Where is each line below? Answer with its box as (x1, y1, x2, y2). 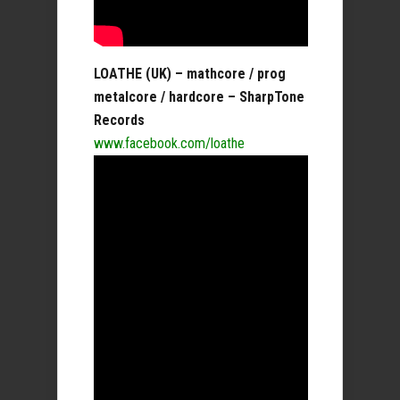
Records (94, 112, 145, 129)
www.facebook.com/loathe (94, 135, 245, 152)
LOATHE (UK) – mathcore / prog (94, 65, 286, 82)
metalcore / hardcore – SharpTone (94, 88, 304, 105)
